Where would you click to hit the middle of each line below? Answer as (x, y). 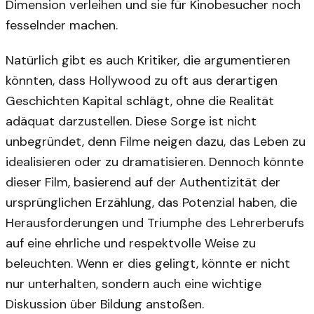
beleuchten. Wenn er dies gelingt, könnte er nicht (148, 263)
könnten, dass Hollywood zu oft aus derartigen (142, 80)
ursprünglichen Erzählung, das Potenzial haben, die (151, 202)
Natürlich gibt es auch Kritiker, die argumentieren (148, 60)
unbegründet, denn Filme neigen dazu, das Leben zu (156, 141)
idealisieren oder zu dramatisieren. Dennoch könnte (155, 162)
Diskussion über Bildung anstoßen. (105, 304)
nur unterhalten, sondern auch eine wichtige (134, 284)
